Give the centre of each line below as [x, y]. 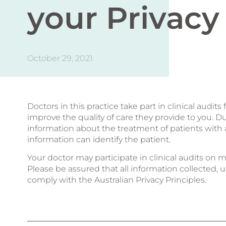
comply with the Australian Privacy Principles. [117, 180]
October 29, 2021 [60, 59]
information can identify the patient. [100, 139]
